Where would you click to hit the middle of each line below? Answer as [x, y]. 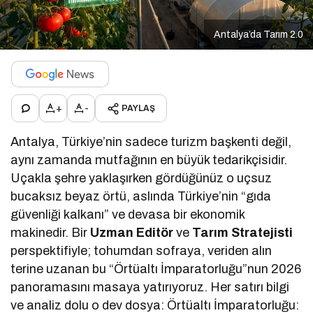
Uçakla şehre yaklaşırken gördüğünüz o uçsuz [141, 179]
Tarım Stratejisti [243, 233]
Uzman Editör [132, 233]
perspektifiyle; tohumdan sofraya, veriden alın [141, 251]
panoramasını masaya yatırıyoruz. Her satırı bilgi [150, 287]
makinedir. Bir [51, 233]
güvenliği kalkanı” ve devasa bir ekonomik [128, 215]
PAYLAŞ [138, 109]
